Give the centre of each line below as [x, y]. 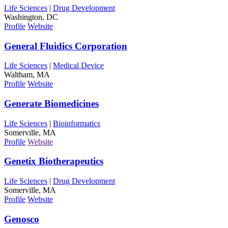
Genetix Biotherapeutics [54, 161]
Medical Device [78, 66]
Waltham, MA [27, 75]
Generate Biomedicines [51, 103]
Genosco [22, 219]
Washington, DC [31, 17]
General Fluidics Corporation [66, 46]
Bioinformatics [77, 123]
